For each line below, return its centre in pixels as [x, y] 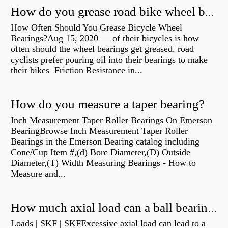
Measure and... [38, 174]
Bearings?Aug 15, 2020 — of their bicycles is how [105, 38]
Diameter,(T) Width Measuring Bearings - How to [103, 163]
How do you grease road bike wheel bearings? [210, 13]
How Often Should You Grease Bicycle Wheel [96, 28]
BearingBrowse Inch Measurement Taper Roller [99, 131]
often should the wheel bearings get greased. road [102, 49]
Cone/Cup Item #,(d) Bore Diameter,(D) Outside [101, 152]
